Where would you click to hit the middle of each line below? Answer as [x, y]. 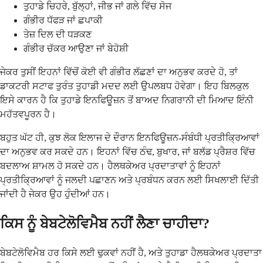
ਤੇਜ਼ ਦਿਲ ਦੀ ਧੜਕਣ [58, 34]
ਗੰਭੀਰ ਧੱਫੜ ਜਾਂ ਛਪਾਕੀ [63, 20]
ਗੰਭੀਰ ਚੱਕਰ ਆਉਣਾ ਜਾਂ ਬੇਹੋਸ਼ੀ [76, 48]
